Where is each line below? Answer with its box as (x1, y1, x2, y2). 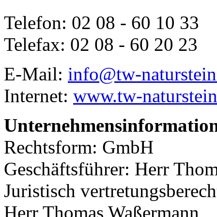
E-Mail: (4, 63, 68, 84)
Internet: (4, 85, 73, 106)
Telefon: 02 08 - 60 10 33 (4, 12, 199, 33)
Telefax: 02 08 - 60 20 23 (4, 33, 198, 55)
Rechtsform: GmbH (4, 136, 154, 157)
